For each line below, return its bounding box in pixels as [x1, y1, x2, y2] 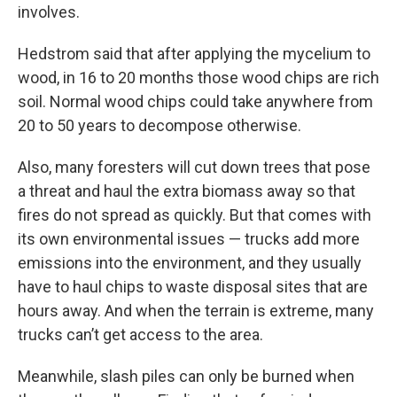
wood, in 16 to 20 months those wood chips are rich [18, 68, 379, 87]
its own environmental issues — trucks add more [18, 230, 360, 248]
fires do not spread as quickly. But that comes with [18, 206, 371, 224]
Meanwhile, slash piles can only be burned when [18, 367, 354, 385]
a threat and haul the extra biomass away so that [18, 182, 355, 200]
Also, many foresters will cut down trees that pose [18, 158, 370, 176]
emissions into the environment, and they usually [18, 253, 362, 272]
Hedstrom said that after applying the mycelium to [18, 44, 370, 63]
